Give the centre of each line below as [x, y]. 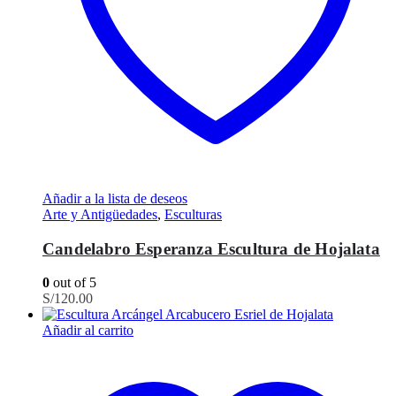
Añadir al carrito [88, 331]
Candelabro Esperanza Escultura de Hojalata [211, 248]
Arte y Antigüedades [100, 214]
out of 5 [73, 283]
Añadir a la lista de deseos [115, 198]
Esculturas [193, 214]
